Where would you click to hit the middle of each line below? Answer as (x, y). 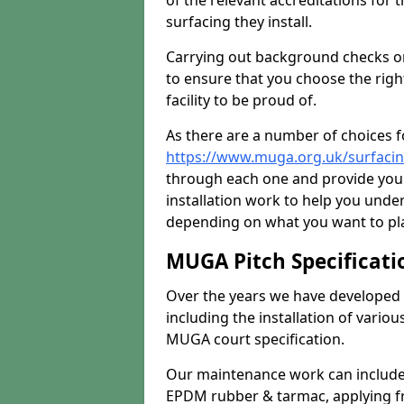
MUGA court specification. (255, 339)
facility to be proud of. (241, 100)
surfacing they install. (239, 22)
